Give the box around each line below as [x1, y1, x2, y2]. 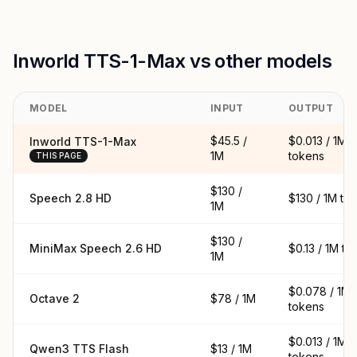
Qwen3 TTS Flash [29, 342, 129, 355]
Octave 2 [29, 292, 80, 305]
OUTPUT [288, 102, 333, 114]
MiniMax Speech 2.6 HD [29, 241, 162, 255]
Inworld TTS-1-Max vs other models [13, 49, 332, 73]
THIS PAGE [36, 151, 82, 160]
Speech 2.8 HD [29, 191, 112, 205]
